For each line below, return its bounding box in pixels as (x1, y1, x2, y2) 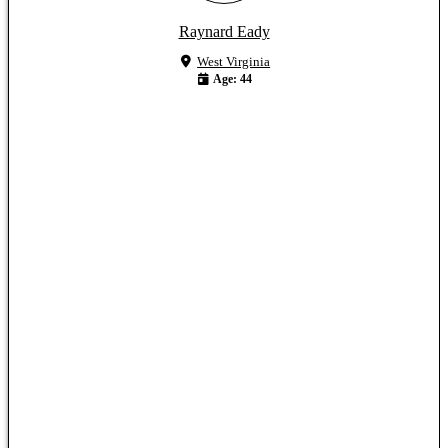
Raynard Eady (178, 22, 270, 40)
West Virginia (197, 53, 271, 69)
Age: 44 (211, 71, 252, 86)
